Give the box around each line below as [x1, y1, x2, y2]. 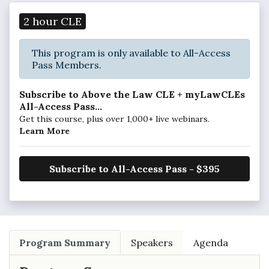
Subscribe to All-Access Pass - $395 [49, 163, 220, 175]
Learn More [19, 125, 70, 137]
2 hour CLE [23, 14, 82, 28]
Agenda [193, 237, 228, 249]
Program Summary [19, 237, 110, 249]
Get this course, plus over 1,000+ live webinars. [19, 113, 210, 125]
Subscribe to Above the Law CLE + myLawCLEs [19, 88, 245, 101]
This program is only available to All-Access [32, 47, 231, 59]
